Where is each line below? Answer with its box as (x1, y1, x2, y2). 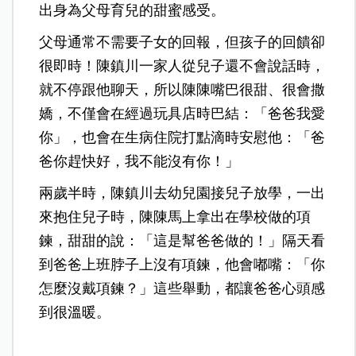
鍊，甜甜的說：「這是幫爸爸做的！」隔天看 (39, 233, 326, 250)
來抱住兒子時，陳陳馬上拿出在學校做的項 (39, 209, 311, 226)
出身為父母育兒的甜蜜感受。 (39, 2, 226, 19)
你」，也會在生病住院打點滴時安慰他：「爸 (39, 130, 326, 146)
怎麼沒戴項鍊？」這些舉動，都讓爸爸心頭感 (39, 281, 326, 297)
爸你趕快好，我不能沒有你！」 (39, 153, 240, 170)
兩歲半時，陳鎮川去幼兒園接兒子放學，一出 (39, 185, 326, 202)
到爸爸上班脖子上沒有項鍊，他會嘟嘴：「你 (39, 257, 326, 273)
